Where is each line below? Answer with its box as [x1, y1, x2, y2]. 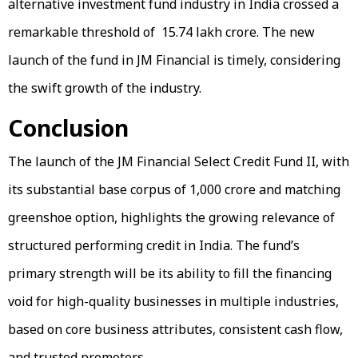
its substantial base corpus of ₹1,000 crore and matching [8, 180, 340, 198]
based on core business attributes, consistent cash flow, [8, 320, 343, 338]
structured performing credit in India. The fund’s [8, 236, 300, 254]
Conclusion [8, 112, 129, 143]
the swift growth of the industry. [8, 78, 201, 97]
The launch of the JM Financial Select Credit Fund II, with [8, 152, 349, 170]
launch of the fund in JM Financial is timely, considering [8, 50, 340, 69]
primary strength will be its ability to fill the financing [8, 264, 332, 282]
